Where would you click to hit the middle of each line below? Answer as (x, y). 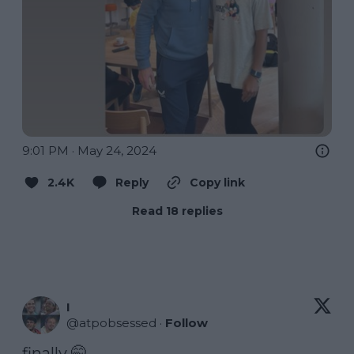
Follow (186, 323)
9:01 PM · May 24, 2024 (89, 151)
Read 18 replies (177, 211)
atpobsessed (118, 323)
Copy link (217, 183)
